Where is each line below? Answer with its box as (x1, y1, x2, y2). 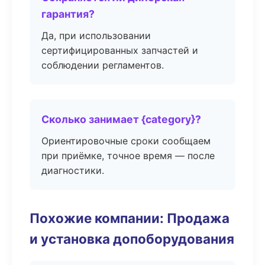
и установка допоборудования (30, 231, 234, 247)
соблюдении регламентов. (41, 59, 164, 71)
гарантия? (41, 8, 95, 20)
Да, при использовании (41, 30, 151, 41)
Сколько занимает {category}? (41, 113, 201, 125)
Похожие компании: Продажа (30, 210, 230, 226)
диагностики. (41, 164, 104, 176)
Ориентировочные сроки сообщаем (41, 135, 211, 147)
